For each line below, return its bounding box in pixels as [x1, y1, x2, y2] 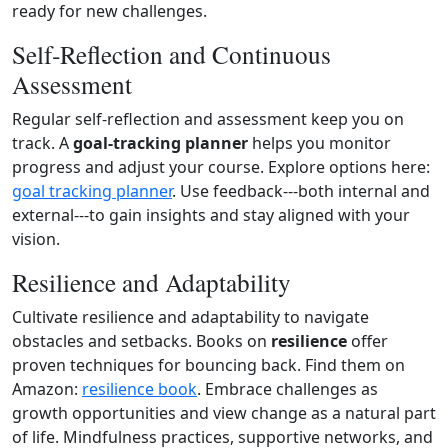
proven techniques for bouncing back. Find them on [12, 354, 405, 376]
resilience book [82, 378, 197, 400]
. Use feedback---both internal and [172, 180, 430, 202]
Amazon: [12, 378, 82, 400]
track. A [12, 132, 73, 154]
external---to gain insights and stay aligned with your [12, 204, 410, 226]
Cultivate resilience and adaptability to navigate [12, 306, 369, 328]
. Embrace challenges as [197, 378, 378, 400]
